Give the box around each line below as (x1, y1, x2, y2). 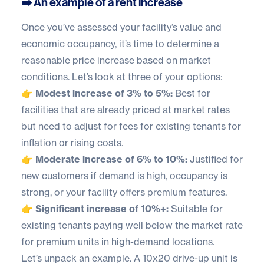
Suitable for (169, 202, 223, 214)
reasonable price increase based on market (21, 54, 211, 66)
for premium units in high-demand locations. (21, 235, 214, 247)
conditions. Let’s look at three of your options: (21, 70, 223, 82)
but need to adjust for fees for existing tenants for (21, 120, 241, 132)
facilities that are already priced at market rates (21, 103, 230, 115)
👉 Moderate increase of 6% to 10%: (21, 153, 187, 165)
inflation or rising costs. (21, 136, 123, 148)
